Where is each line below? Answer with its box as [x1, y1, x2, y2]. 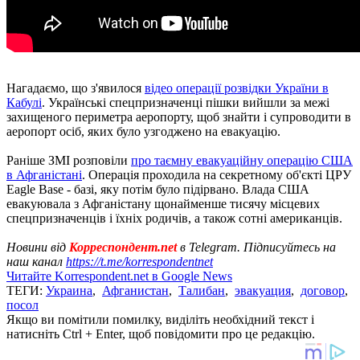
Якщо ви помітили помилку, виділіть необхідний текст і [6, 312, 314, 326]
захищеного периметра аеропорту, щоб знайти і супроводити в [6, 109, 351, 124]
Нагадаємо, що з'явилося [6, 80, 145, 95]
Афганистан [102, 283, 169, 297]
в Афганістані [6, 167, 82, 182]
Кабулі [6, 95, 42, 109]
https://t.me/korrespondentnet [66, 254, 213, 268]
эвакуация [235, 283, 291, 297]
